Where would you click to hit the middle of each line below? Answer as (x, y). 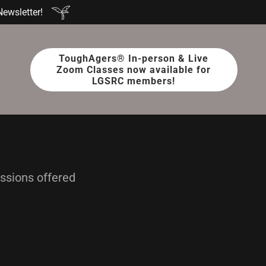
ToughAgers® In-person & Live (134, 58)
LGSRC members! (134, 81)
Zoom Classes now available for (134, 69)
